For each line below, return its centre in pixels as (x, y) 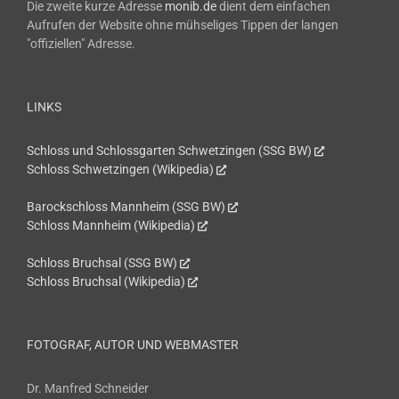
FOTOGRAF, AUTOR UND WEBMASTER (133, 345)
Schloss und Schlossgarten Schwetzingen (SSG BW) (169, 151)
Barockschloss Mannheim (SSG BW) (126, 207)
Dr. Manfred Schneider (88, 389)
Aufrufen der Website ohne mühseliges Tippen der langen (183, 25)
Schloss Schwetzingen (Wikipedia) (120, 170)
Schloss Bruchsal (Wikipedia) (106, 282)
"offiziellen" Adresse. (81, 44)
